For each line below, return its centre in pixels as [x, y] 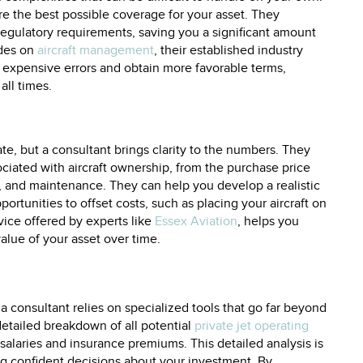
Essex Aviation [196, 221]
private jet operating [252, 326]
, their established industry [228, 50]
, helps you [268, 221]
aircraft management [96, 50]
